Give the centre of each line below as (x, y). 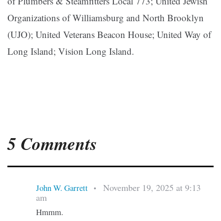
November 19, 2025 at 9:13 (152, 187)
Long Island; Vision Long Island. (71, 51)
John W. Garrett (62, 187)
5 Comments (52, 144)
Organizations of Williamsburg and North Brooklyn (106, 18)
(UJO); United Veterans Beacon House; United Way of (109, 35)
